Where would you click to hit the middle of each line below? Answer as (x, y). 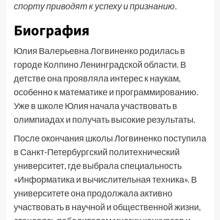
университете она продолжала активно (93, 193)
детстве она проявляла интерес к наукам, (97, 78)
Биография (51, 31)
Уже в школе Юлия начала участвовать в (95, 106)
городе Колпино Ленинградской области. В (100, 64)
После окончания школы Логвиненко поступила (110, 138)
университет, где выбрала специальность (97, 165)
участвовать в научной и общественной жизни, (107, 207)
